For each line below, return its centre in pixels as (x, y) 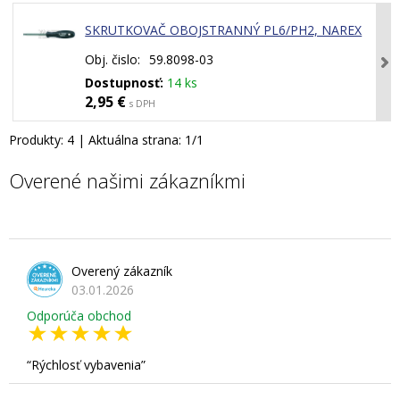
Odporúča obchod (79, 316)
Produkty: (38, 140)
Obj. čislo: (113, 60)
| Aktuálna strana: (129, 140)
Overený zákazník (122, 271)
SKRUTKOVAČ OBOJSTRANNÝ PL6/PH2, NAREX (224, 30)
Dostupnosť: (125, 83)
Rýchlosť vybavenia (86, 365)
